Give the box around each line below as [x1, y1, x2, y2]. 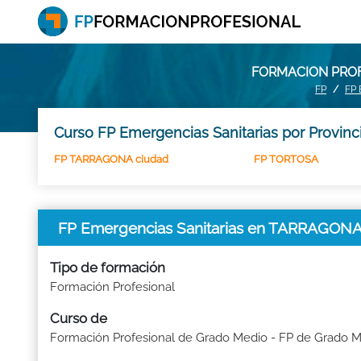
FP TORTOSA [254, 153, 318, 165]
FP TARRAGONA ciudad [54, 153, 168, 165]
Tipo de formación [50, 259, 165, 276]
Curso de [50, 310, 107, 326]
